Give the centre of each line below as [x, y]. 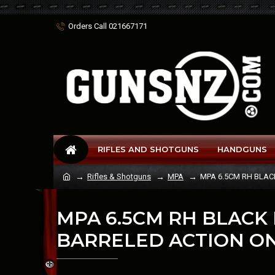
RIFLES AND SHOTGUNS [148, 149]
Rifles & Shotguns [119, 176]
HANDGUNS [242, 149]
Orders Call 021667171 [108, 26]
